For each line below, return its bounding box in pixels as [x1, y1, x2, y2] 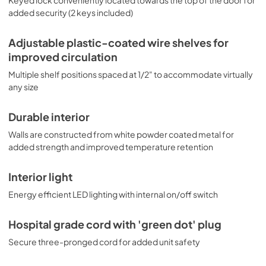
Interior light [8, 170, 72, 183]
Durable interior [8, 110, 90, 123]
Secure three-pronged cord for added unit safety [8, 236, 200, 247]
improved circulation [8, 50, 118, 64]
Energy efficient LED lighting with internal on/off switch [8, 189, 218, 199]
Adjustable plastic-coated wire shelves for [8, 36, 229, 49]
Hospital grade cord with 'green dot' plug [8, 218, 221, 231]
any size [8, 81, 39, 92]
